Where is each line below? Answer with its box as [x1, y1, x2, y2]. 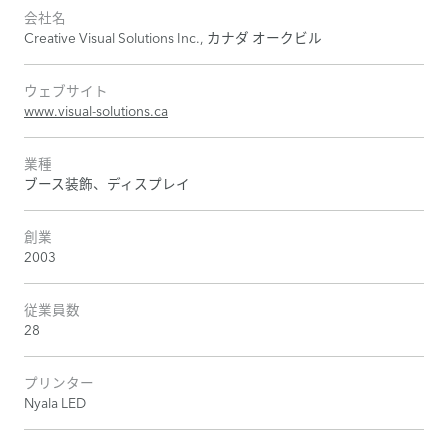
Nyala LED [24, 394, 86, 411]
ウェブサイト [24, 82, 108, 99]
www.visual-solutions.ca [24, 102, 168, 119]
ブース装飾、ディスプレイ [24, 175, 190, 192]
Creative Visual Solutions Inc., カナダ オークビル [24, 29, 322, 46]
